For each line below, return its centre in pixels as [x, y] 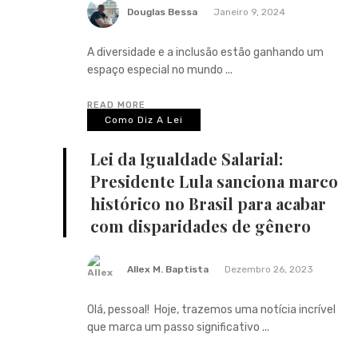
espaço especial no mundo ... [160, 70]
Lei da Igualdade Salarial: [187, 158]
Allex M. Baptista [168, 269]
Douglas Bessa [162, 12]
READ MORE [116, 105]
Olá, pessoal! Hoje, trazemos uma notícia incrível [211, 309]
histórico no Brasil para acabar [208, 203]
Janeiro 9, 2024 [249, 12]
